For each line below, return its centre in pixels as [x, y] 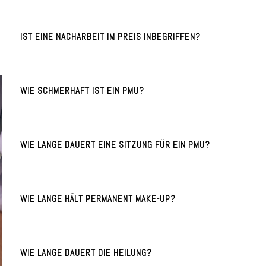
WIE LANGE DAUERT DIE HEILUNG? [86, 253]
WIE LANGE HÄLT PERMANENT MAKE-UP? [98, 199]
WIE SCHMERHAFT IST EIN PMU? [82, 91]
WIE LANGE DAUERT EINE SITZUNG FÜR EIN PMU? [115, 145]
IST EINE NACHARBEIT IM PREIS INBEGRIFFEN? [110, 37]
